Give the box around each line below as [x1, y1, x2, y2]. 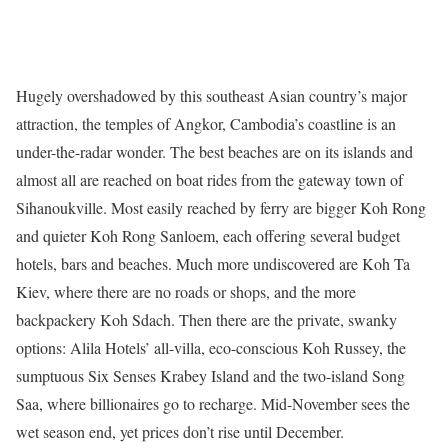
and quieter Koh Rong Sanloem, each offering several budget [16, 224, 400, 246]
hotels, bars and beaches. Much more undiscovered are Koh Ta [16, 252, 410, 274]
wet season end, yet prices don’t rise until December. [16, 420, 344, 442]
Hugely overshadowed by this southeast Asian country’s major [16, 84, 407, 106]
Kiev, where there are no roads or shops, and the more [16, 280, 356, 302]
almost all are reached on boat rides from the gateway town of [16, 168, 403, 190]
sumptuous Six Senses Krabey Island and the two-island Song [16, 364, 405, 386]
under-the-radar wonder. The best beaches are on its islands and [16, 140, 413, 162]
